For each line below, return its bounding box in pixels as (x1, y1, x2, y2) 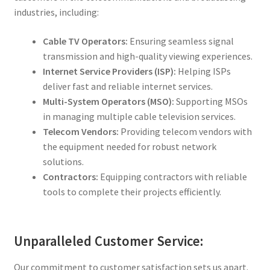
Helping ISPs (175, 64, 231, 77)
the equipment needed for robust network (42, 140, 216, 152)
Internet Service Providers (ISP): (42, 64, 176, 77)
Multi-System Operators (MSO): (42, 95, 174, 107)
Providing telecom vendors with (118, 125, 252, 137)
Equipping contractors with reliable (98, 170, 247, 183)
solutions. (42, 155, 84, 168)
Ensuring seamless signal (127, 34, 234, 47)
